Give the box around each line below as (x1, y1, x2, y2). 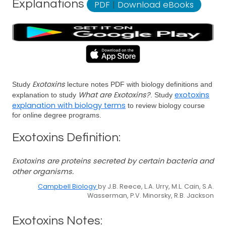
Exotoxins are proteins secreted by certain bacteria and (12, 156, 214, 166)
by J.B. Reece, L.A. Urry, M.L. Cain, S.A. (98, 182, 214, 191)
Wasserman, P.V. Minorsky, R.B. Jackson (87, 191, 214, 200)
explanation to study (12, 91, 78, 99)
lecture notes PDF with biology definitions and (65, 80, 212, 88)
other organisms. (12, 166, 74, 177)
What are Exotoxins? (78, 90, 150, 100)
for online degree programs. (12, 111, 101, 119)
